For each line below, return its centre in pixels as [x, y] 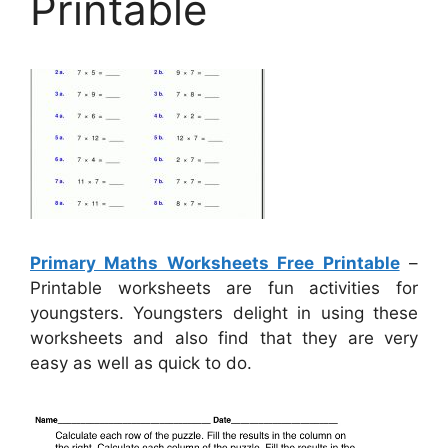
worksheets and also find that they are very [224, 338]
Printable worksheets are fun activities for [224, 288]
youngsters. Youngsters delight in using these [224, 313]
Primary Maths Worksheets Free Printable [215, 263]
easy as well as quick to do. [141, 363]
